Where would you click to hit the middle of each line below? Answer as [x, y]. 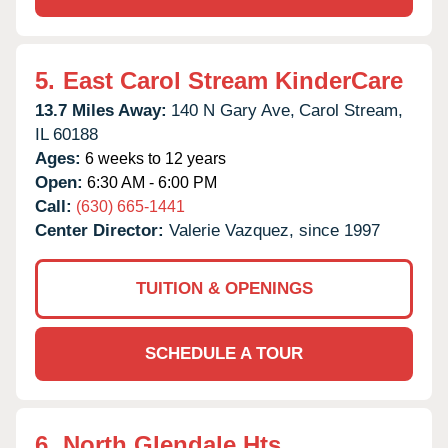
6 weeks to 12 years [153, 158]
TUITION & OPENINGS [224, 288]
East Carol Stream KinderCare [233, 80]
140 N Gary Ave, [233, 110]
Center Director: [102, 230]
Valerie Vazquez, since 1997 [274, 230]
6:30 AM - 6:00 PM [150, 182]
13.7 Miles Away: [101, 110]
